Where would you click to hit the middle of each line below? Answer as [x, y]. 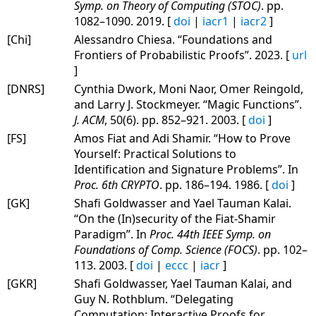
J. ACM [89, 120]
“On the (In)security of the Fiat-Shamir [175, 218]
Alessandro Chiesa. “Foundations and [173, 39]
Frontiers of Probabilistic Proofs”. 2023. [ [183, 55]
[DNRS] [26, 89]
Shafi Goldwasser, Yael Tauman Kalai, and [183, 283]
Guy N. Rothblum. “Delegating [154, 299]
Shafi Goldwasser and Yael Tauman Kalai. [183, 203]
